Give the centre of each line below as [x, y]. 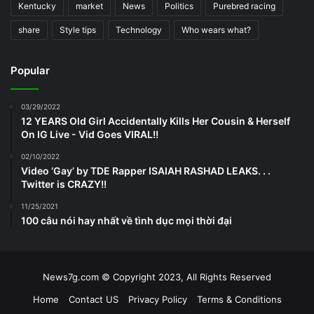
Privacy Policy [157, 300]
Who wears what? [216, 30]
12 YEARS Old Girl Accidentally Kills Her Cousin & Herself [156, 121]
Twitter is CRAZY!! [64, 184]
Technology [139, 30]
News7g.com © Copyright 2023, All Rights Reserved [157, 277]
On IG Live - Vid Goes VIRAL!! [90, 135]
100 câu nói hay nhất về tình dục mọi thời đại [127, 221]
